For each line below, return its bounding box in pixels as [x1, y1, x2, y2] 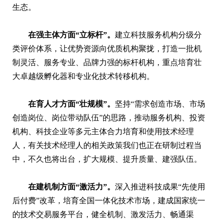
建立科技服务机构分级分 [115, 30, 202, 39]
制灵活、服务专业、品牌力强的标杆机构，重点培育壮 [12, 58, 202, 67]
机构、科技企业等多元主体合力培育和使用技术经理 [12, 127, 194, 136]
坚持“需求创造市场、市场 [115, 99, 205, 108]
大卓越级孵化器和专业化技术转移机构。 [12, 72, 154, 80]
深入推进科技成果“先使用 [115, 182, 205, 191]
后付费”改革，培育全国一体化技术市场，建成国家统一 [12, 196, 205, 205]
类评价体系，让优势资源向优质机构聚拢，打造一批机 [12, 44, 202, 53]
